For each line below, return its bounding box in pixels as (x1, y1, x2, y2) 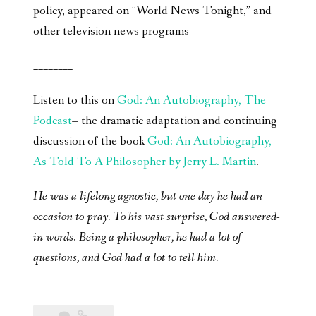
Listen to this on (33, 92, 117, 109)
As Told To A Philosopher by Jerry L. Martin (33, 154, 256, 171)
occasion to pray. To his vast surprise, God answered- (33, 209, 280, 226)
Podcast (33, 113, 72, 130)
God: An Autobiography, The (117, 92, 266, 109)
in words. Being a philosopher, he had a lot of (33, 229, 241, 246)
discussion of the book (33, 133, 147, 150)
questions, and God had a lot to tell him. (33, 250, 219, 267)
